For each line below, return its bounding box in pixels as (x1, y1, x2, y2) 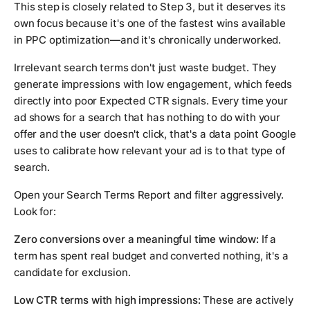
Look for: (14, 205, 56, 219)
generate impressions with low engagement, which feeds (14, 77, 293, 91)
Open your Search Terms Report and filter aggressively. (14, 188, 284, 202)
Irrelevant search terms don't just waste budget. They (14, 61, 277, 75)
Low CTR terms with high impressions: (14, 293, 201, 307)
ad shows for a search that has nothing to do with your (14, 111, 280, 125)
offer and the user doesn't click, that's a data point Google (14, 127, 297, 141)
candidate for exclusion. (14, 266, 131, 280)
